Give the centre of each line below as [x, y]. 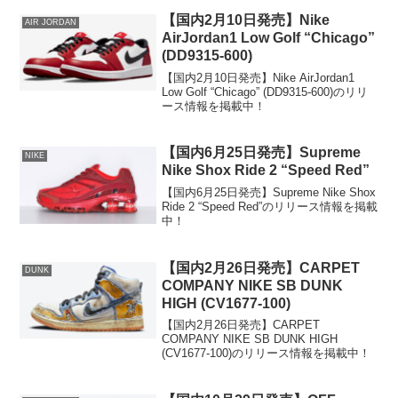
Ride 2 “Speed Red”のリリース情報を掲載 [270, 206]
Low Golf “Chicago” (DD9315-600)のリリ [265, 92]
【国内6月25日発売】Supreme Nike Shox [269, 192]
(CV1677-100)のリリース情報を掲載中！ [267, 354]
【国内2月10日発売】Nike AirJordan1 [259, 77]
